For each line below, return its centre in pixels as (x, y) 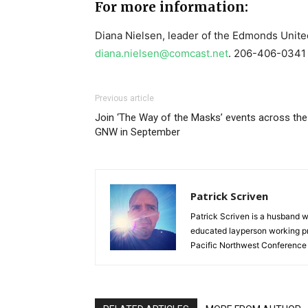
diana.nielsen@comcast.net (162, 53)
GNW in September (137, 132)
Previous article (124, 98)
